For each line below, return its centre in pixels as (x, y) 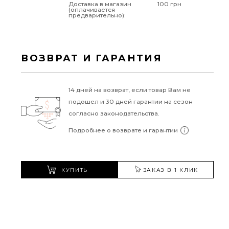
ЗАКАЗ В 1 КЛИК (171, 170)
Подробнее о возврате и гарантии (123, 130)
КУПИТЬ (75, 170)
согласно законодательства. (114, 114)
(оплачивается (91, 10)
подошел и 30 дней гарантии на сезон (130, 102)
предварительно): (97, 16)
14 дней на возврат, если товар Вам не (129, 90)
